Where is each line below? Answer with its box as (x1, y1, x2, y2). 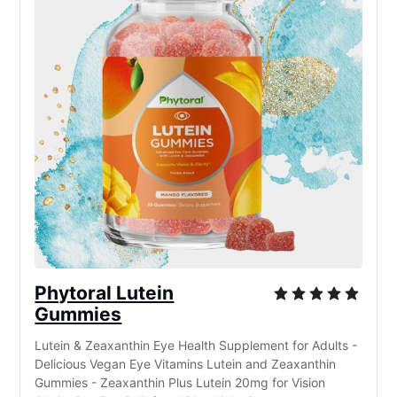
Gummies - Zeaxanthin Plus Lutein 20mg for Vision (35, 375, 326, 391)
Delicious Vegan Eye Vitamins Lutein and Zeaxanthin (35, 356, 337, 372)
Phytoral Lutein (35, 282, 175, 305)
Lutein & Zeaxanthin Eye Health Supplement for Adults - (35, 338, 358, 354)
